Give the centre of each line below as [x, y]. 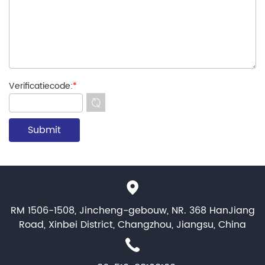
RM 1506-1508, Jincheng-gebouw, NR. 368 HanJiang [132, 211]
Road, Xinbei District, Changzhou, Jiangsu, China [132, 225]
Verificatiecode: [41, 86]
